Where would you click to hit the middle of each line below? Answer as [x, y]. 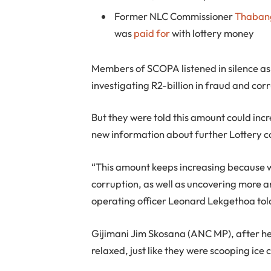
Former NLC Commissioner [175, 16]
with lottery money [212, 33]
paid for [152, 33]
